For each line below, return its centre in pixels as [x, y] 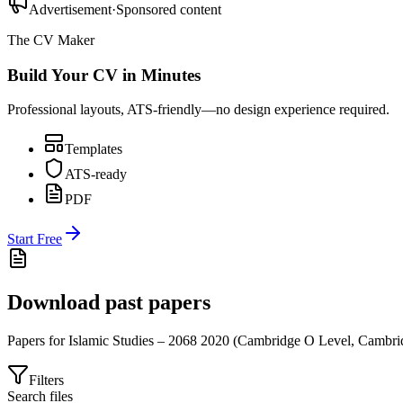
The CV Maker [51, 40]
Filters [46, 381]
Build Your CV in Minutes [104, 75]
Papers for [38, 341]
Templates [94, 149]
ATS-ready [96, 175]
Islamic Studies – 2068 [133, 341]
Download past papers [109, 303]
